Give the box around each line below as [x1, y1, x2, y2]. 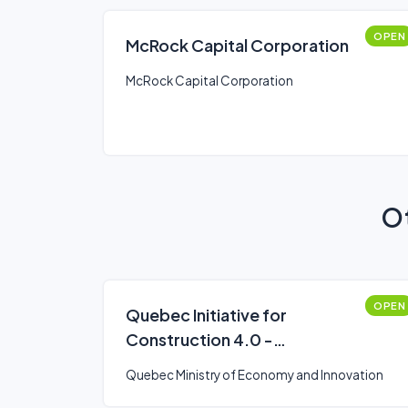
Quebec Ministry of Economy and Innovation [126, 367, 383, 382]
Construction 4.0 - [126, 329, 273, 350]
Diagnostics [126, 353, 219, 374]
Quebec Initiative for [126, 304, 287, 325]
